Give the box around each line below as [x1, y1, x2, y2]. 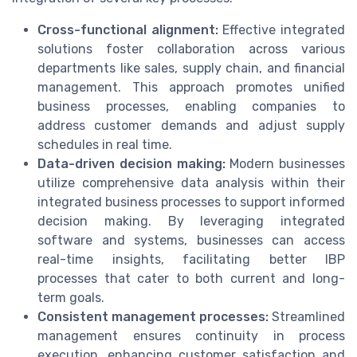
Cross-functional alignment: [37, 22, 218, 37]
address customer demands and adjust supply [37, 117, 345, 133]
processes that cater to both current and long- [37, 270, 345, 286]
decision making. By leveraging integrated [37, 213, 345, 229]
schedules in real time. [37, 136, 172, 152]
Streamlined [269, 308, 345, 324]
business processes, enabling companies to [37, 98, 345, 114]
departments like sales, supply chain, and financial [37, 60, 345, 76]
